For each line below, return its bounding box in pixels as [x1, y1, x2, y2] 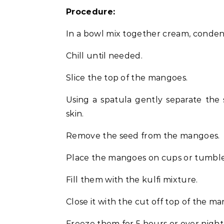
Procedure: [66, 7, 115, 16]
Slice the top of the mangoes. [66, 73, 188, 82]
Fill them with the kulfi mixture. [66, 175, 198, 184]
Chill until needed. [66, 51, 143, 60]
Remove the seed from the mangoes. [66, 131, 220, 140]
